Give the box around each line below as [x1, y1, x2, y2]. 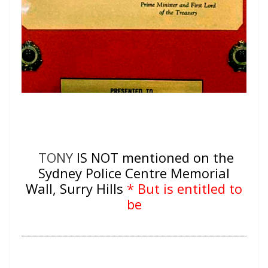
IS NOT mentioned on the [72, 148, 234, 167]
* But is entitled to [127, 179, 242, 198]
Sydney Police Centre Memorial [38, 164, 230, 182]
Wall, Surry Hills [26, 179, 127, 198]
